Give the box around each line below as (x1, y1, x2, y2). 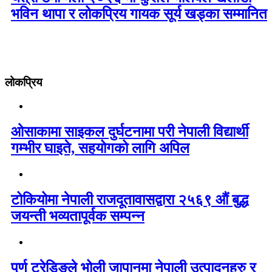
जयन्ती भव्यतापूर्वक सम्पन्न (11, 208, 144, 224)
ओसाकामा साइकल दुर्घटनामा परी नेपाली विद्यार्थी (11, 123, 248, 140)
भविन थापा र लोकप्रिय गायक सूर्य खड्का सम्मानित (11, 5, 267, 22)
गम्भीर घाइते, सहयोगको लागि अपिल (11, 140, 189, 156)
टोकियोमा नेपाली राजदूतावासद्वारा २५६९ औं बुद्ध (11, 191, 248, 208)
